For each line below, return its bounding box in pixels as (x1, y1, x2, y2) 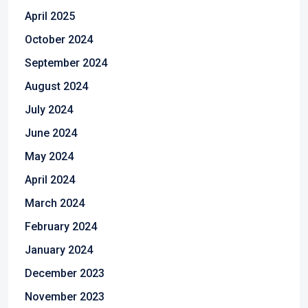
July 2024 (25, 103, 73, 116)
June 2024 (25, 126, 77, 140)
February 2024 (25, 220, 97, 233)
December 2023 (25, 267, 104, 280)
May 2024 (25, 150, 74, 163)
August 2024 (25, 80, 88, 93)
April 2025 (25, 10, 75, 23)
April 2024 (25, 173, 75, 186)
